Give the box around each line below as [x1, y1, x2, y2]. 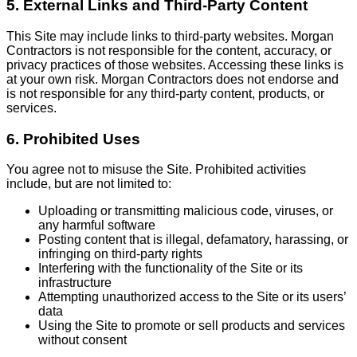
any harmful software [38, 218, 155, 233]
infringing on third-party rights [38, 247, 202, 261]
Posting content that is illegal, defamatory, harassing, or [38, 233, 348, 247]
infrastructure [38, 276, 112, 290]
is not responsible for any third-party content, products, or [6, 86, 324, 100]
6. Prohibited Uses [6, 130, 140, 147]
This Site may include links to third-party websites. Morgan [6, 29, 334, 43]
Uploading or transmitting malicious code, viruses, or [38, 204, 333, 218]
